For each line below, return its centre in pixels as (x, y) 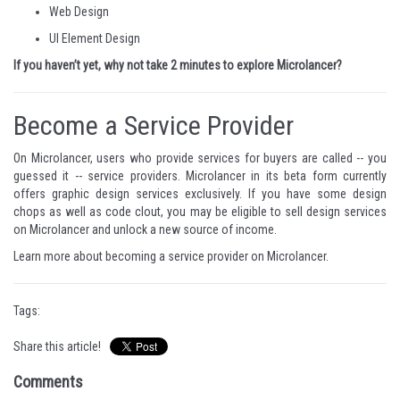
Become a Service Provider (154, 125)
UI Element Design (95, 38)
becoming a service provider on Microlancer (216, 256)
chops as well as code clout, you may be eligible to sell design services (200, 212)
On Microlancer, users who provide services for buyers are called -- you (200, 158)
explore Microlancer (287, 65)
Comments (48, 382)
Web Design (79, 12)
